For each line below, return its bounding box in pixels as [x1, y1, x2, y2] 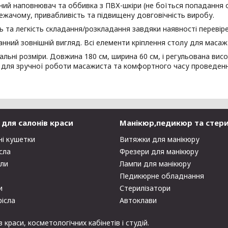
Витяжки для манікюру [119, 134, 199, 144]
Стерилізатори [119, 183, 170, 193]
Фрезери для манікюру [119, 147, 198, 156]
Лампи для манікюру [119, 159, 191, 168]
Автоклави [119, 195, 157, 205]
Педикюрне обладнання [119, 171, 204, 181]
